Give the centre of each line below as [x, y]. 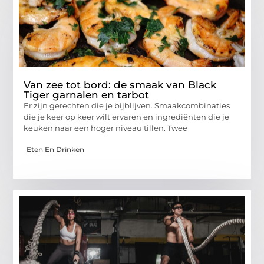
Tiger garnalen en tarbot [87, 95]
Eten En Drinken [56, 149]
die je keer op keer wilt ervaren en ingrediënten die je [127, 116]
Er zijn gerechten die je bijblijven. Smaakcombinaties [127, 105]
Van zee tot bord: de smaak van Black [120, 85]
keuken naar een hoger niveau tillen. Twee [106, 128]
